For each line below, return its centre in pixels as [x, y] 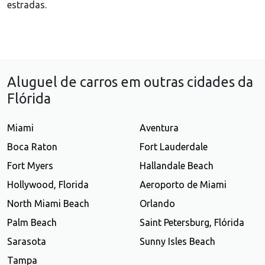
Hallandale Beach [177, 166]
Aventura [159, 128]
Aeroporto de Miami [183, 185]
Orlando [157, 204]
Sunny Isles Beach [177, 242]
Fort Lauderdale [174, 147]
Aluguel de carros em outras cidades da [130, 82]
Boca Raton [32, 147]
